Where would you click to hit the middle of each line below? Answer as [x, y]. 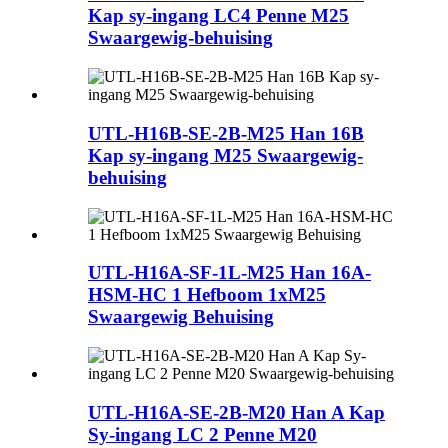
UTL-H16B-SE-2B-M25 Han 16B [226, 133]
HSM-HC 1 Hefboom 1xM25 [207, 295]
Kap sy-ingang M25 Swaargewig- [225, 155]
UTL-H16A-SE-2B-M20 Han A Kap [236, 412]
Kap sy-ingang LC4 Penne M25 [218, 16]
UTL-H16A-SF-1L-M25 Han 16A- [229, 273]
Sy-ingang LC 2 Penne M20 [202, 434]
